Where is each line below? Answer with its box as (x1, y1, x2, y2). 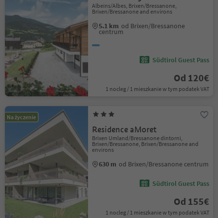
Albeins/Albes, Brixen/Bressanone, (92, 2, 177, 9)
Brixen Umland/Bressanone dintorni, (92, 134, 183, 142)
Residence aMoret (92, 125, 157, 135)
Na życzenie (7, 113, 36, 121)
